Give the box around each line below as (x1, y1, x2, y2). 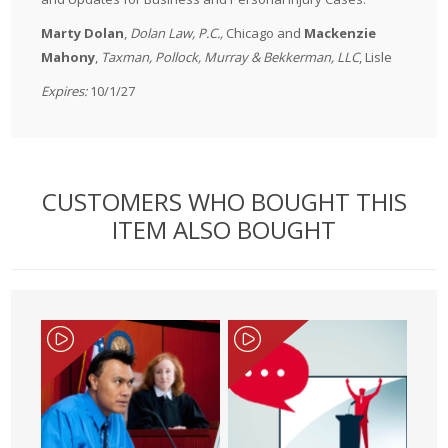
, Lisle (359, 48, 393, 66)
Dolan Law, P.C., (130, 24, 227, 42)
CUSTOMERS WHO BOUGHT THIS (41, 185, 407, 218)
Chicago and (226, 24, 305, 42)
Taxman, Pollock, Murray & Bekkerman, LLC (101, 48, 360, 66)
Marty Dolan (41, 24, 125, 42)
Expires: (41, 82, 88, 100)
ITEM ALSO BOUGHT (112, 213, 336, 246)
